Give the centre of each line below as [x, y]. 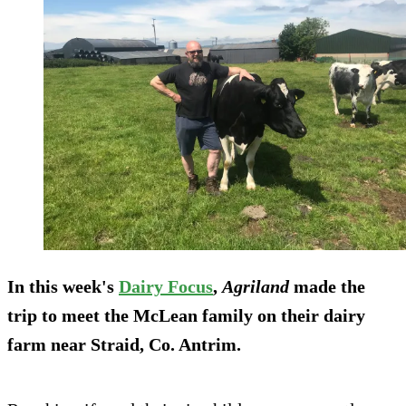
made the [327, 287]
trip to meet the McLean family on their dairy [186, 316]
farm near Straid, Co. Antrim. [124, 345]
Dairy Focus [166, 287]
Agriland [256, 287]
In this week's [63, 287]
